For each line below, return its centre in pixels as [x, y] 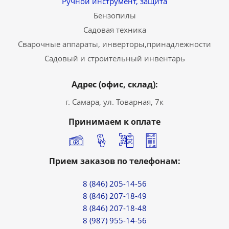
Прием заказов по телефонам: [114, 161]
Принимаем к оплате [114, 122]
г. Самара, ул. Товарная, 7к [114, 102]
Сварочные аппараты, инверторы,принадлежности [114, 44]
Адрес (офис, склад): [114, 84]
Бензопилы [114, 15]
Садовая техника [114, 30]
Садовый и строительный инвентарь [114, 58]
